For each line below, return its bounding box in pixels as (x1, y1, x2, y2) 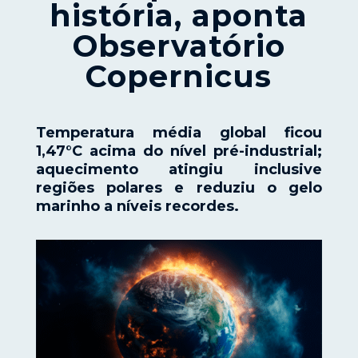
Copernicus (86, 58, 272, 95)
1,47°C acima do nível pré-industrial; (35, 142, 323, 160)
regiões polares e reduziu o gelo (35, 179, 323, 197)
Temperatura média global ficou (35, 124, 323, 141)
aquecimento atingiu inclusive (35, 161, 323, 178)
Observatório (72, 27, 285, 65)
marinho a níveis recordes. (35, 197, 239, 215)
